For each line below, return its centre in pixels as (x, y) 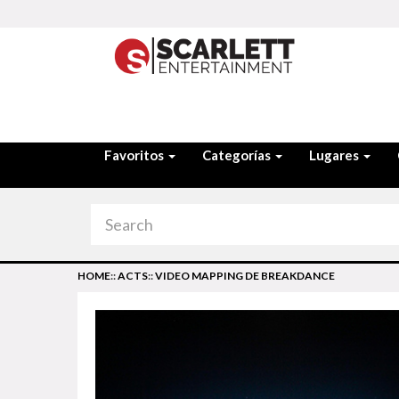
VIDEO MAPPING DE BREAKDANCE (245, 276)
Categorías (238, 155)
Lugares (335, 155)
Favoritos (135, 155)
